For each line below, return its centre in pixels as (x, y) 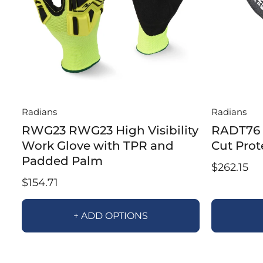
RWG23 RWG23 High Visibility (110, 131)
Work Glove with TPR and (98, 146)
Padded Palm (62, 161)
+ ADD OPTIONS (110, 216)
